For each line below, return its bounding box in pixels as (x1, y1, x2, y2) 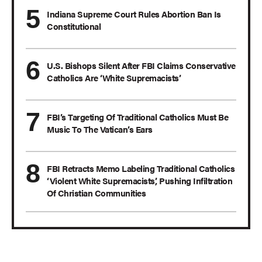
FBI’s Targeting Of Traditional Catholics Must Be (47, 111, 228, 123)
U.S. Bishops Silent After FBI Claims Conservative (47, 59, 236, 72)
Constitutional (47, 20, 101, 33)
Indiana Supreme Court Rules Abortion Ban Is (47, 8, 221, 20)
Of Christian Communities (47, 187, 146, 199)
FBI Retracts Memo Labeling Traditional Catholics (47, 162, 235, 175)
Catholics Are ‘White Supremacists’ (47, 71, 181, 84)
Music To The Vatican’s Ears (47, 123, 153, 136)
